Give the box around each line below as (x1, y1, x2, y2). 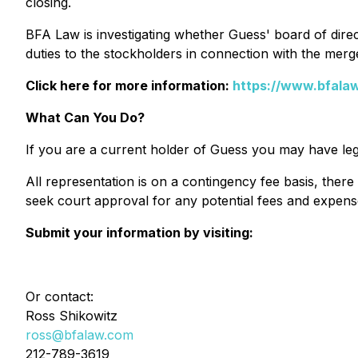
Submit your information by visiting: (26, 225, 253, 241)
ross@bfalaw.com (26, 327, 133, 343)
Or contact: (26, 288, 93, 304)
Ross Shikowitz (26, 308, 117, 324)
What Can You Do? (26, 109, 145, 125)
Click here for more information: (26, 78, 233, 93)
